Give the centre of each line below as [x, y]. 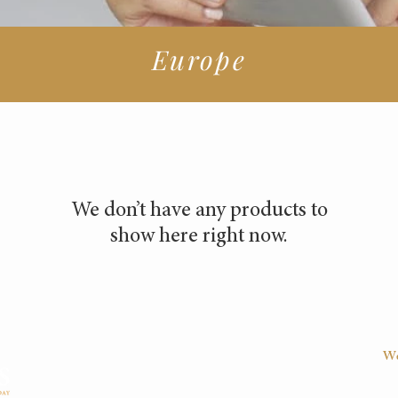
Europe [199, 60]
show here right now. [199, 237]
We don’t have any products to [199, 211]
